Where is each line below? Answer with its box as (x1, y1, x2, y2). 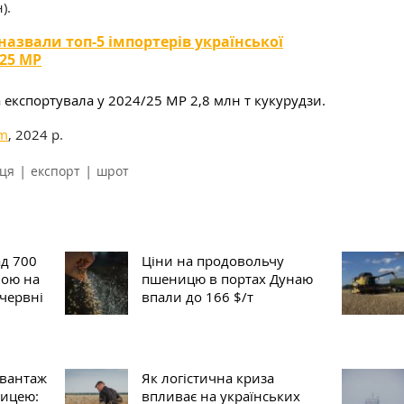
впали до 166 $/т (141, 288, 253, 306)
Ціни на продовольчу (141, 252, 284, 270)
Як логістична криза (141, 369, 274, 387)
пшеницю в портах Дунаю (141, 270, 313, 288)
